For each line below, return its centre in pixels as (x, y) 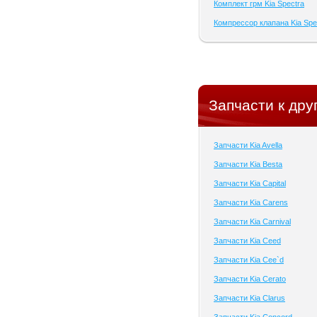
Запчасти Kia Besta (248, 164)
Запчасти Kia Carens (251, 202)
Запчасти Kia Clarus (249, 298)
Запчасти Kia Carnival (252, 221)
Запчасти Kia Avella (248, 145)
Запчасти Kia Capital (250, 183)
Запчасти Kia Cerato (250, 279)
